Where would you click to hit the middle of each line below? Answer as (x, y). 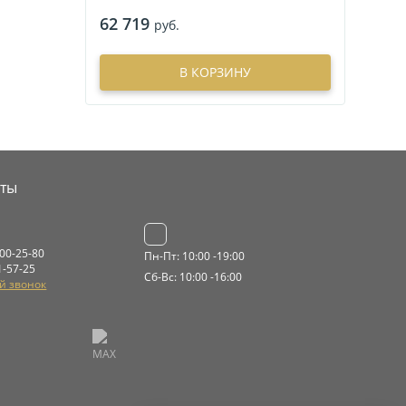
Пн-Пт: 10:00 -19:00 (195, 256)
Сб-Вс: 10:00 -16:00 (193, 277)
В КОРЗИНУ (215, 72)
